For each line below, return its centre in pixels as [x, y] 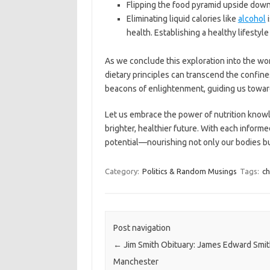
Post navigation [142, 228]
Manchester [136, 262]
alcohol [252, 19]
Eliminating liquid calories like [182, 19]
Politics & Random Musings [189, 171]
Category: [123, 171]
